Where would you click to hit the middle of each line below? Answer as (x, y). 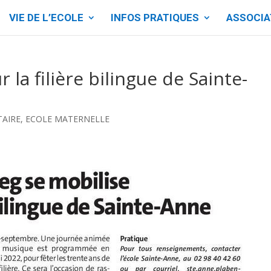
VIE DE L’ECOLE (46, 18)
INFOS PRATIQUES (155, 18)
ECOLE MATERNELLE (68, 119)
